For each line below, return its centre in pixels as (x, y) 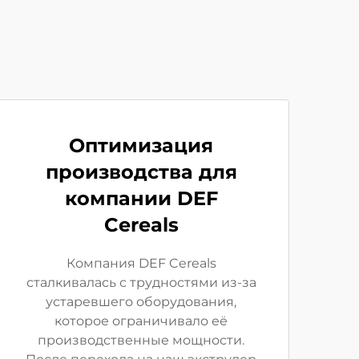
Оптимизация (141, 145)
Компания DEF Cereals (141, 263)
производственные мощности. (141, 340)
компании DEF (141, 198)
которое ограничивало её (141, 321)
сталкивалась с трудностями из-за (141, 282)
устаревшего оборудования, (141, 302)
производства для (141, 172)
